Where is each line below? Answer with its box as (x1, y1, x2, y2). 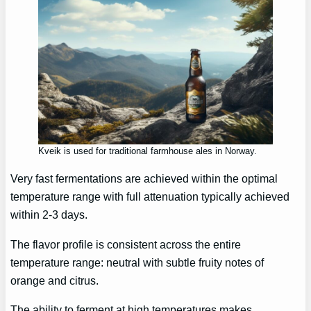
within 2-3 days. (10, 208, 91, 221)
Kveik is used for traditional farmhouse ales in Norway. (38, 146, 258, 157)
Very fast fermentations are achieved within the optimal (10, 172, 278, 185)
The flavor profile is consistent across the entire (10, 237, 242, 251)
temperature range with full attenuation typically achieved (10, 190, 290, 203)
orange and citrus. (10, 274, 99, 287)
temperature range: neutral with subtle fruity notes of (10, 255, 264, 269)
